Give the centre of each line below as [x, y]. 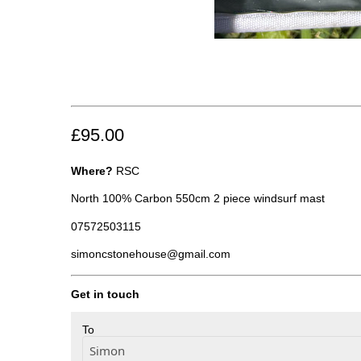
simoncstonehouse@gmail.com [151, 254]
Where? [92, 171]
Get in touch [105, 294]
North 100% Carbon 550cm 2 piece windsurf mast [198, 199]
